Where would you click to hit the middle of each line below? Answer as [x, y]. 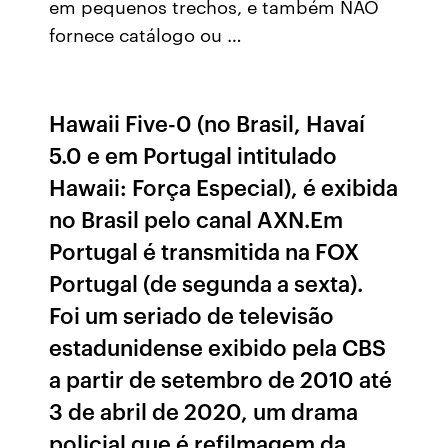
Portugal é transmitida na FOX [204, 250]
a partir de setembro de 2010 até [221, 378]
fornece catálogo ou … [146, 34]
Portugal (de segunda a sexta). [206, 282]
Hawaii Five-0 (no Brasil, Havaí [207, 122]
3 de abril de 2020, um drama [204, 410]
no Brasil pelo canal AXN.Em [196, 218]
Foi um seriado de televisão [192, 314]
